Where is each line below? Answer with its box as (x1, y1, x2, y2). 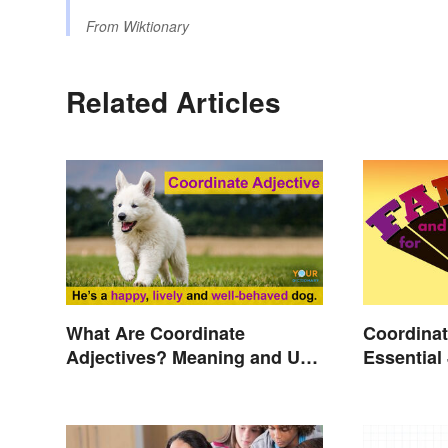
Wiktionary (123, 16, 189, 37)
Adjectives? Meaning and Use (66, 344, 320, 371)
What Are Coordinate (66, 320, 245, 347)
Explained (66, 368, 151, 395)
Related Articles (66, 81, 281, 123)
